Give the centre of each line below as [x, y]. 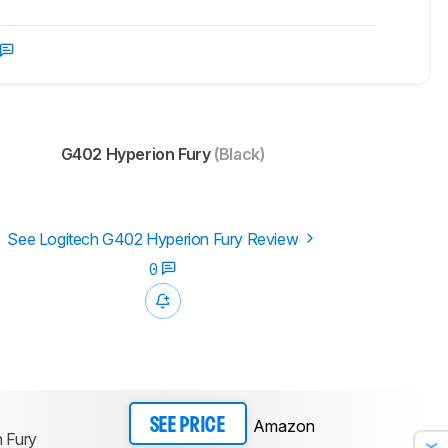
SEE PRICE [187, 425]
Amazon [283, 425]
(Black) [237, 154]
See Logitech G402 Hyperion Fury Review [154, 239]
